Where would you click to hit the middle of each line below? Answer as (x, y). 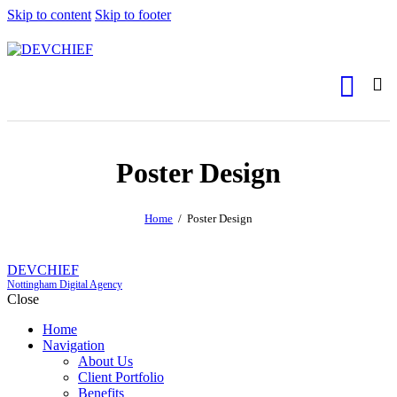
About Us (105, 362)
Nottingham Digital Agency (65, 285)
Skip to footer (133, 15)
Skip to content (49, 15)
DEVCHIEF (43, 270)
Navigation (74, 346)
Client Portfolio (121, 378)
